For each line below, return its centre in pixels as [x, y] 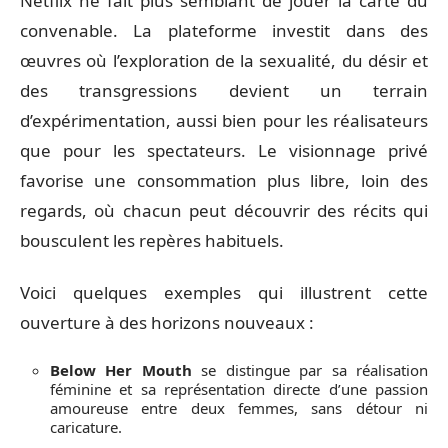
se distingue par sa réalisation [310, 369]
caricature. [86, 426]
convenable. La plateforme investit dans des [224, 30]
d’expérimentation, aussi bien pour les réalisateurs [224, 120]
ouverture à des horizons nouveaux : [167, 322]
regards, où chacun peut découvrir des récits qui [224, 210]
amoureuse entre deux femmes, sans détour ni [239, 407]
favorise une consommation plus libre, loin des [224, 180]
